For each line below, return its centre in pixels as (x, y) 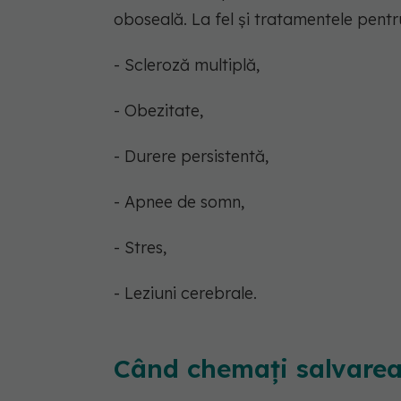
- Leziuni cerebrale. (185, 293)
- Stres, (140, 247)
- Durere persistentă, (191, 156)
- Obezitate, (158, 110)
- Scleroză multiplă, (187, 64)
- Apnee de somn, (179, 201)
